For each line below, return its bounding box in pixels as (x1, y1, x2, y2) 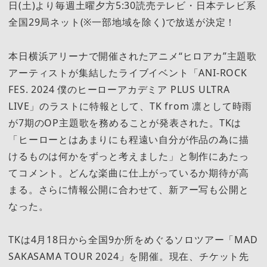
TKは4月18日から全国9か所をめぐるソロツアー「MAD (8, 232, 258, 246)
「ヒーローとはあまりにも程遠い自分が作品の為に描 (8, 132, 249, 146)
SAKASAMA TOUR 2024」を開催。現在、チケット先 (8, 249, 249, 263)
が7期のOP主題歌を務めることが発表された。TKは (8, 116, 242, 129)
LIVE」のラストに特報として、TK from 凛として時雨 (8, 99, 253, 113)
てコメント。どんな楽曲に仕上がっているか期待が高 (8, 166, 249, 179)
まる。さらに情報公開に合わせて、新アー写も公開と (8, 182, 249, 196)
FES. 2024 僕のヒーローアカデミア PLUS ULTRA (8, 82, 230, 96)
